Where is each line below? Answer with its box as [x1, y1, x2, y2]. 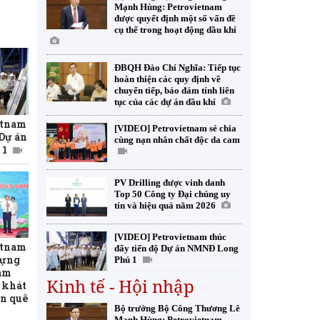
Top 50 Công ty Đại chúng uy [114, 189, 231, 199]
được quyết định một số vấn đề [114, 13, 236, 24]
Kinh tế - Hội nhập [46, 274, 194, 298]
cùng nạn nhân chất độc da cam [114, 134, 240, 145]
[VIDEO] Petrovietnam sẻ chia [114, 123, 236, 134]
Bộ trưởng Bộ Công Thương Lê [114, 303, 240, 314]
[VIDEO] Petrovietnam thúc [114, 231, 226, 242]
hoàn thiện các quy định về [114, 74, 221, 84]
